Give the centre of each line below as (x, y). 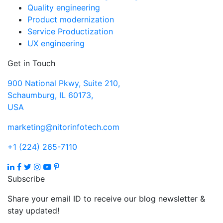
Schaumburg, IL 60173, (50, 95)
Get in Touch (31, 63)
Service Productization (70, 32)
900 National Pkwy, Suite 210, (64, 83)
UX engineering (56, 44)
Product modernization (71, 20)
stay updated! (33, 211)
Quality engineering (64, 8)
